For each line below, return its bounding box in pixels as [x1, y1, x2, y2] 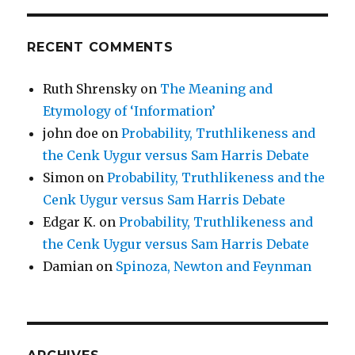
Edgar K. [43, 213, 97, 230]
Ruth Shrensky [43, 80, 138, 97]
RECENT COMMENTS [27, 39, 174, 55]
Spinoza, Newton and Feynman [116, 258, 312, 274]
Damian [43, 258, 94, 274]
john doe [43, 124, 99, 141]
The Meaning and [160, 80, 273, 97]
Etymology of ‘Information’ [43, 102, 216, 119]
